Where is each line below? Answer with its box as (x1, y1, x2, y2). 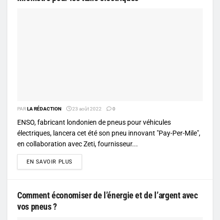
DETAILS (72, 158, 95, 165)
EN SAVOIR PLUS (27, 158, 73, 165)
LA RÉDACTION (27, 106, 61, 111)
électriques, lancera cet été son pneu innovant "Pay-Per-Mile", (17, 129, 200, 137)
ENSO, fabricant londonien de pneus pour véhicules (17, 118, 171, 126)
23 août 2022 (71, 106, 102, 111)
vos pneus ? (17, 201, 57, 212)
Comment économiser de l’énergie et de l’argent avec (17, 190, 198, 200)
